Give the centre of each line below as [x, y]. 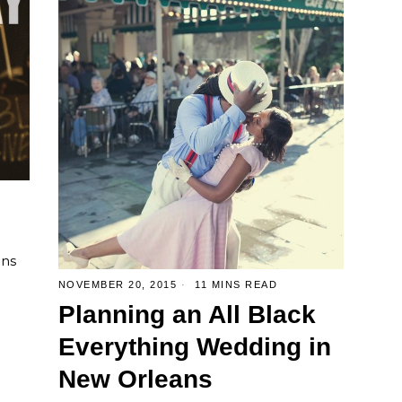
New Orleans [135, 380]
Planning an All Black [187, 315]
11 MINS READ [234, 285]
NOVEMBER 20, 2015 [118, 285]
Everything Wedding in [194, 347]
